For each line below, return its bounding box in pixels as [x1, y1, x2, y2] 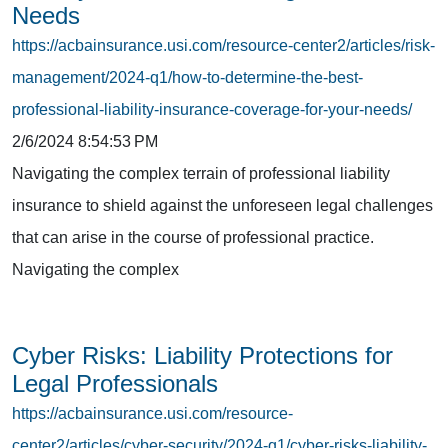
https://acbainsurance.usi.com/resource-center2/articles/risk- [12, 36, 435, 54]
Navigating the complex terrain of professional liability [12, 164, 390, 182]
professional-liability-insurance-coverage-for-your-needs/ [12, 100, 412, 118]
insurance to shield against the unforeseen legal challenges [12, 196, 433, 214]
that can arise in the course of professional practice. [12, 228, 374, 246]
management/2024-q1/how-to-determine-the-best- [12, 68, 363, 86]
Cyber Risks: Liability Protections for [12, 341, 393, 369]
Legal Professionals [12, 369, 218, 397]
